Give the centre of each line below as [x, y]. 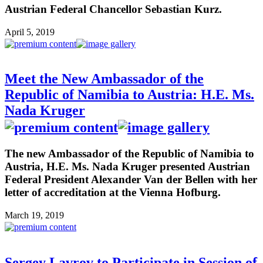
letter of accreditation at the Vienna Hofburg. [113, 193]
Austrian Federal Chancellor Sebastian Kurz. [113, 9]
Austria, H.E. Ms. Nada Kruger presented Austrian [127, 167]
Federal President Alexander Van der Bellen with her [131, 180]
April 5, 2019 [30, 32]
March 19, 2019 [34, 215]
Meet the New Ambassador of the [104, 79]
